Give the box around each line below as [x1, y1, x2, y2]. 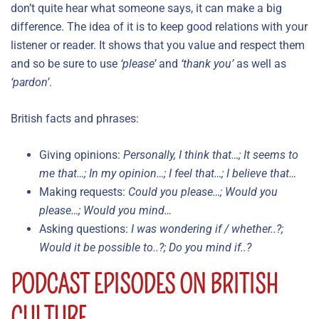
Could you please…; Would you [128, 184, 278, 199]
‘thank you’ [181, 56, 234, 70]
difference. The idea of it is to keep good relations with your [11, 19, 308, 33]
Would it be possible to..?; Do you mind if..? [39, 240, 251, 254]
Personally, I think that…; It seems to [123, 147, 298, 162]
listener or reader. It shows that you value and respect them [11, 38, 305, 52]
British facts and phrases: [11, 111, 139, 125]
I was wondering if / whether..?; [131, 221, 283, 236]
